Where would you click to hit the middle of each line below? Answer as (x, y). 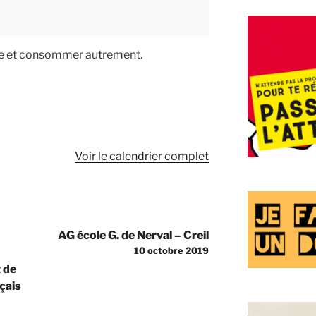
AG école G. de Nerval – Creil (134, 235)
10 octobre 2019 (172, 250)
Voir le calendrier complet (142, 156)
